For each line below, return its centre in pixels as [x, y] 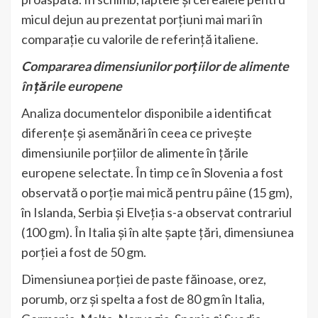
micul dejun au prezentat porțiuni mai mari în [142, 19]
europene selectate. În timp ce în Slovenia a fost [152, 172]
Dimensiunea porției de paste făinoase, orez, [144, 279]
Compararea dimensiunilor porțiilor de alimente [155, 66]
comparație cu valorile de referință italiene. [140, 39]
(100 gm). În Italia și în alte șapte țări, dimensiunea [158, 232]
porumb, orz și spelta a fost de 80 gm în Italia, [143, 298]
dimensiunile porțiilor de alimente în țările [135, 152]
